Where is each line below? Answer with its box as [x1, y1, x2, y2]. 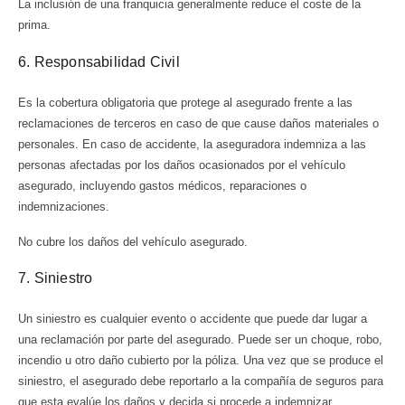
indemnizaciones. [18, 199, 113, 213]
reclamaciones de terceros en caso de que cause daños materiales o [18, 116, 379, 130]
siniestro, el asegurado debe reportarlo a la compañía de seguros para [18, 374, 383, 389]
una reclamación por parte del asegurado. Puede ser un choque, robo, [18, 333, 382, 347]
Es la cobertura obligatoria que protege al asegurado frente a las [18, 95, 353, 109]
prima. [18, 18, 51, 33]
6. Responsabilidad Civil [18, 53, 180, 70]
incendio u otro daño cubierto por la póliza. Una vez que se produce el [18, 353, 383, 368]
